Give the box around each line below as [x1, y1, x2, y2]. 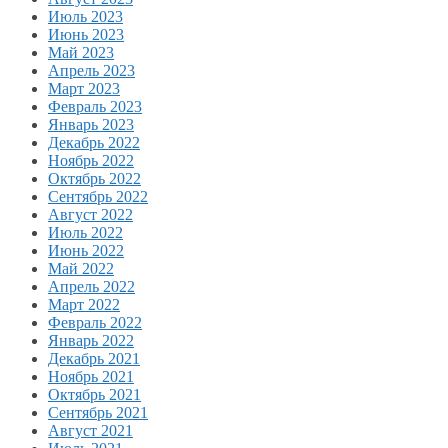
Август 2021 [48, 421, 133, 439]
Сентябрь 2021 [48, 403, 148, 421]
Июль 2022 [48, 223, 123, 241]
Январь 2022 [48, 331, 134, 349]
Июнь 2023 [48, 25, 124, 43]
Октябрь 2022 [48, 169, 141, 187]
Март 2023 [48, 79, 120, 97]
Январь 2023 [48, 115, 134, 133]
